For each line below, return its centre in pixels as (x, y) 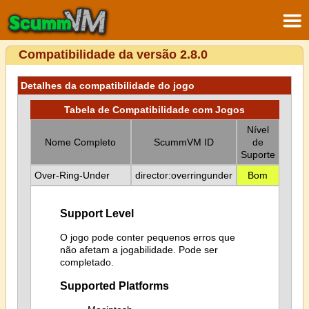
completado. (87, 262)
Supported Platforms (114, 286)
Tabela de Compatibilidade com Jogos (154, 110)
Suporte (258, 154)
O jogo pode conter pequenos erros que (147, 237)
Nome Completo (80, 142)
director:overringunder (183, 175)
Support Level (97, 213)
